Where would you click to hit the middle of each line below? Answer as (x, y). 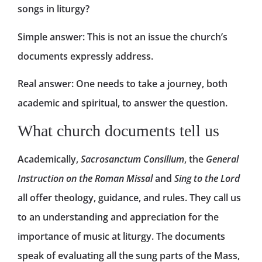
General (222, 159)
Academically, (49, 159)
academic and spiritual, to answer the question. (123, 103)
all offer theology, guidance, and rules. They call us (129, 198)
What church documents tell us (118, 131)
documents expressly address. (85, 56)
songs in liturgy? (54, 9)
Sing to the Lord (207, 179)
